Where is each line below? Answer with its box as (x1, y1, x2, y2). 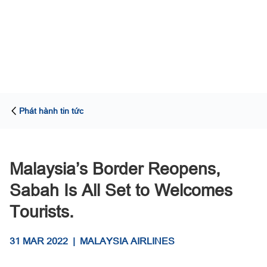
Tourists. (10, 200, 74, 222)
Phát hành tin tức (19, 105, 83, 116)
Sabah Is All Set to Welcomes (10, 178, 232, 201)
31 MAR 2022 (10, 234, 68, 247)
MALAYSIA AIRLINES (80, 234, 175, 247)
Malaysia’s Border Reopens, (10, 157, 221, 179)
